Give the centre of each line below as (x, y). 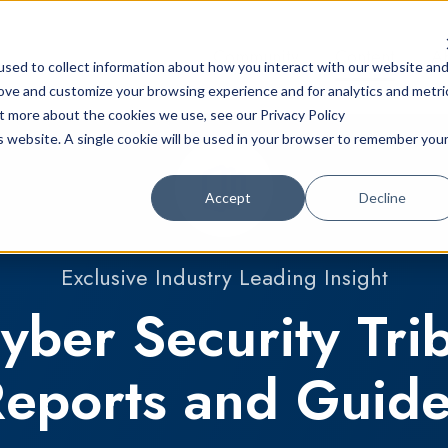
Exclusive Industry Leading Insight (224, 278)
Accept (228, 197)
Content (365, 57)
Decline (382, 197)
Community (256, 57)
